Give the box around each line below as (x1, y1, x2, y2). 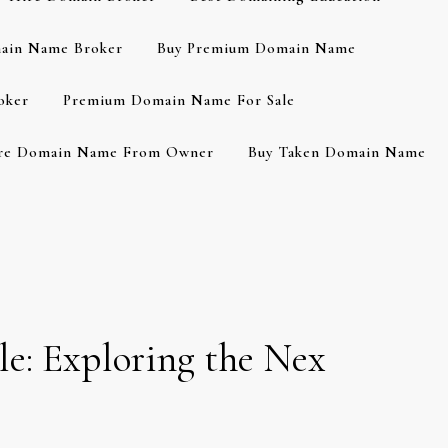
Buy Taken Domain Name (247, 143, 426, 161)
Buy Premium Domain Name (157, 39, 356, 57)
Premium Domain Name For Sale (62, 91, 295, 109)
